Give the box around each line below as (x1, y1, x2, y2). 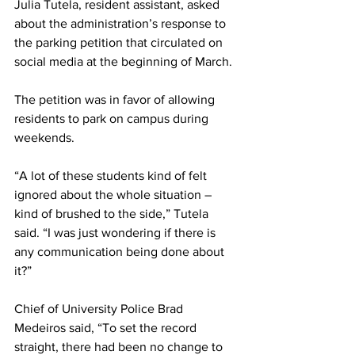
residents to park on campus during (14, 111, 212, 125)
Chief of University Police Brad (14, 301, 186, 315)
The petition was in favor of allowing (14, 92, 218, 106)
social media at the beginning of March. (14, 54, 232, 68)
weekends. (14, 130, 74, 144)
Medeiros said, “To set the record (14, 320, 200, 334)
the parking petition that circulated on (14, 35, 226, 49)
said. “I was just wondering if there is (14, 225, 219, 239)
